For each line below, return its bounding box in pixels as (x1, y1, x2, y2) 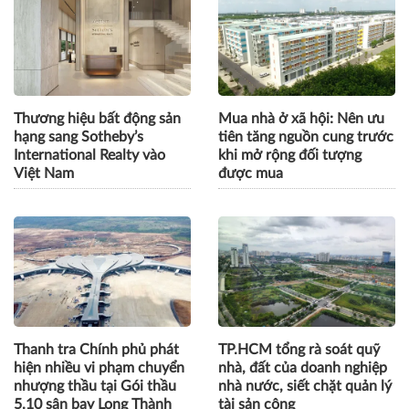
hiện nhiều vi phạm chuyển (14, 360, 184, 375)
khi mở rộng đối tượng (218, 147, 362, 163)
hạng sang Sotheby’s (14, 129, 143, 144)
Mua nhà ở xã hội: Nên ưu (218, 110, 384, 126)
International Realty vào (14, 147, 165, 163)
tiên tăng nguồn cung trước (218, 129, 393, 144)
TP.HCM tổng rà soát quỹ (218, 341, 380, 357)
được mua (218, 165, 283, 181)
